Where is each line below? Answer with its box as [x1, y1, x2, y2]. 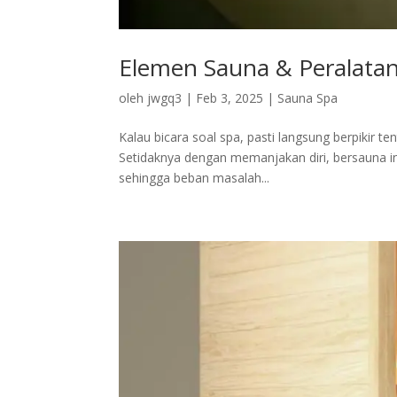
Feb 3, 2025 [196, 89, 264, 106]
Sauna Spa [277, 89, 339, 106]
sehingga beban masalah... [119, 168, 270, 186]
